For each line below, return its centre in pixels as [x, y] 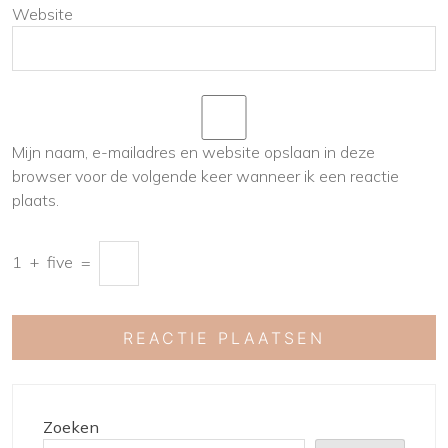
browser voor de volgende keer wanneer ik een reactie [205, 176]
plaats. [35, 200]
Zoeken [71, 427]
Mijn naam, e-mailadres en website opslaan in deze [193, 152]
